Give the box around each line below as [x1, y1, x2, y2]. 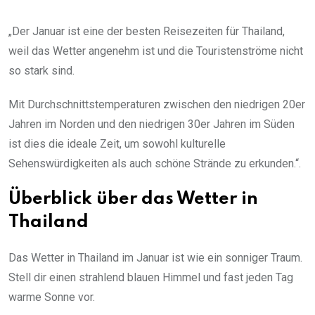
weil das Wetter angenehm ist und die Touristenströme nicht [8, 44, 303, 58]
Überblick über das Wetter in [8, 190, 258, 208]
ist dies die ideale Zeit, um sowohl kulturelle [8, 136, 226, 150]
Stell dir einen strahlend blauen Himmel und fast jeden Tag [8, 270, 293, 284]
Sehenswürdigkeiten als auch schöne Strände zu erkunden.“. [8, 156, 301, 170]
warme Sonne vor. [8, 290, 95, 304]
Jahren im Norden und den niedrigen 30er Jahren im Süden [8, 117, 295, 131]
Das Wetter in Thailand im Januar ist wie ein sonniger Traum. [8, 250, 302, 264]
